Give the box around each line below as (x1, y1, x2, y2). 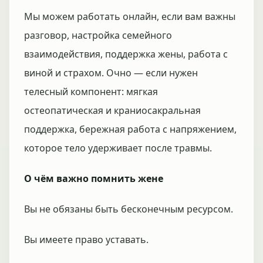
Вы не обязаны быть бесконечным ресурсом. (24, 203, 233, 215)
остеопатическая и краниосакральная (24, 104, 201, 117)
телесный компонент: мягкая (24, 85, 158, 98)
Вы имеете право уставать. (24, 233, 149, 246)
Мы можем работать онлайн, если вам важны (24, 10, 235, 23)
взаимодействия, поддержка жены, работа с (24, 48, 228, 60)
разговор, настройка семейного (24, 29, 172, 42)
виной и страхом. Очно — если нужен (24, 66, 198, 79)
